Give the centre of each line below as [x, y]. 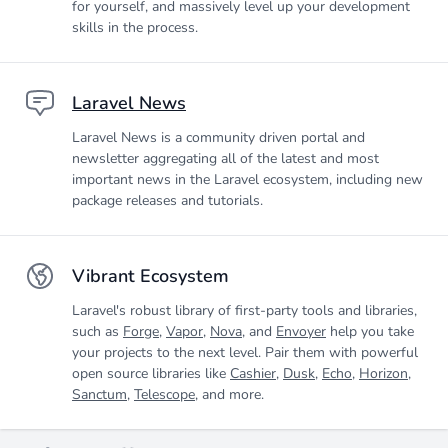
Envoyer [301, 331]
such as [97, 331]
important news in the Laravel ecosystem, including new [247, 179]
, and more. [229, 394]
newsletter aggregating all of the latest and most [225, 158]
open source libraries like [151, 373]
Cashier [253, 373]
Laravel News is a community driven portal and [218, 137]
